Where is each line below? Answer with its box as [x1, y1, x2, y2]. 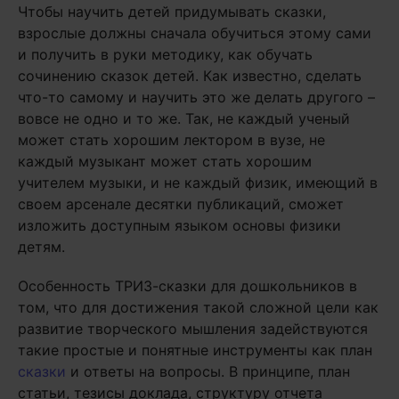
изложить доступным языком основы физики [18, 216, 341, 234]
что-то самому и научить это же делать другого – [18, 88, 375, 106]
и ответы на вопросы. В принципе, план [66, 362, 350, 380]
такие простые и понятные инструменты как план [18, 341, 372, 359]
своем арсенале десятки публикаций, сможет [18, 195, 344, 213]
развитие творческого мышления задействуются [18, 320, 368, 338]
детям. [18, 238, 65, 256]
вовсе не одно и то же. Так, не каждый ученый [18, 110, 350, 127]
